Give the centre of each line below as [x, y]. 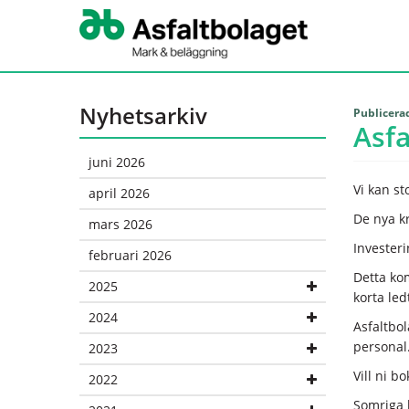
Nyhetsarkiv [143, 115]
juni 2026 [117, 162]
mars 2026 [121, 224]
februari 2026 [130, 255]
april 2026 [119, 193]
